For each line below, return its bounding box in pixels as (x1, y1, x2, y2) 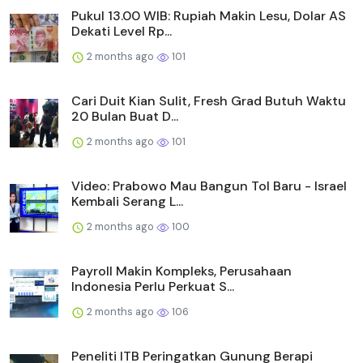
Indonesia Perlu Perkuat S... (71, 278, 234, 296)
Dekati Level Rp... (71, 23, 172, 41)
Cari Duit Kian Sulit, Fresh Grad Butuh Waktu (71, 92, 346, 110)
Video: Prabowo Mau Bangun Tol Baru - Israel (71, 177, 347, 195)
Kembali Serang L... (71, 193, 183, 211)
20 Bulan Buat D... (71, 108, 178, 126)
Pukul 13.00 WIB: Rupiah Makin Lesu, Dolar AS (71, 7, 346, 25)
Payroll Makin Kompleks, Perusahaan (71, 263, 292, 280)
